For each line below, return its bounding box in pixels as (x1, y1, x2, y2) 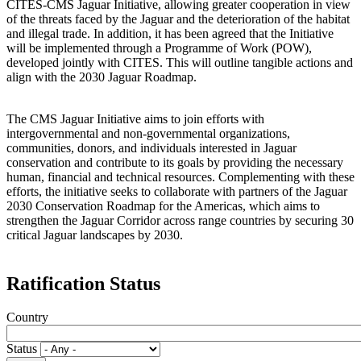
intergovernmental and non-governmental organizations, (6, 126, 290, 140)
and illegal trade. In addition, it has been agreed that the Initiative (6, 26, 334, 40)
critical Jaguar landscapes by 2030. (6, 227, 186, 242)
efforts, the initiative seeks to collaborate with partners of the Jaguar (6, 184, 347, 198)
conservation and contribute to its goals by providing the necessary (6, 155, 343, 169)
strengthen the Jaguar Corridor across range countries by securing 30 (6, 213, 354, 227)
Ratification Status (6, 272, 160, 294)
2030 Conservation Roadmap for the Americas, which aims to (6, 198, 320, 213)
